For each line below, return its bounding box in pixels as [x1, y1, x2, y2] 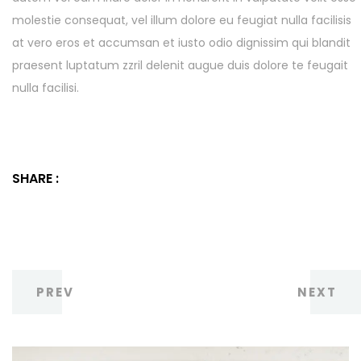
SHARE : [12, 168, 59, 188]
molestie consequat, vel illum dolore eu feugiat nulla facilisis [12, 11, 351, 28]
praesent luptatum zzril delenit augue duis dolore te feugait [12, 56, 348, 73]
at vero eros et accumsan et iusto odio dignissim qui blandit [12, 34, 351, 51]
